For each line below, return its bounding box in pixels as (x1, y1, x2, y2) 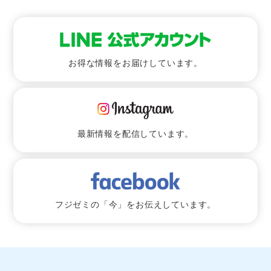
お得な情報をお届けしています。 (68, 57, 203, 68)
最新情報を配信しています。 (77, 128, 194, 139)
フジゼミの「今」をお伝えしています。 (54, 199, 217, 209)
